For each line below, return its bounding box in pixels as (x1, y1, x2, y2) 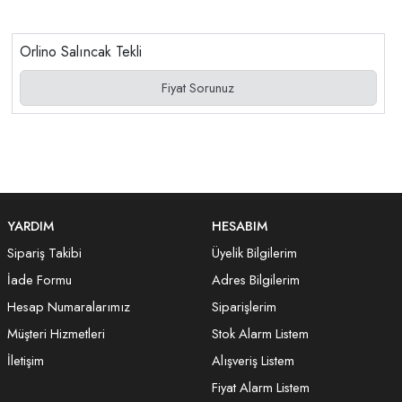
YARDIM (7, 215, 54, 236)
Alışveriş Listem (212, 350, 294, 371)
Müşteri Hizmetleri (7, 323, 105, 344)
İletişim (7, 350, 44, 371)
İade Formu (7, 269, 72, 290)
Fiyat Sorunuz (162, 77, 235, 98)
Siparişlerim (212, 296, 276, 317)
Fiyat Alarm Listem (212, 377, 310, 398)
